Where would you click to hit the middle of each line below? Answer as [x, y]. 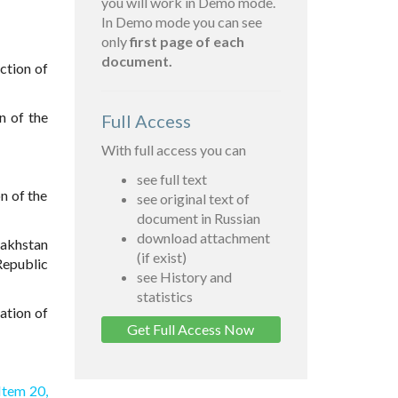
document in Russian [198, 219]
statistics [164, 297]
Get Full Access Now [191, 330]
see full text [171, 179]
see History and [184, 277]
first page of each [187, 42]
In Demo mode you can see [181, 22]
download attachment [203, 238]
